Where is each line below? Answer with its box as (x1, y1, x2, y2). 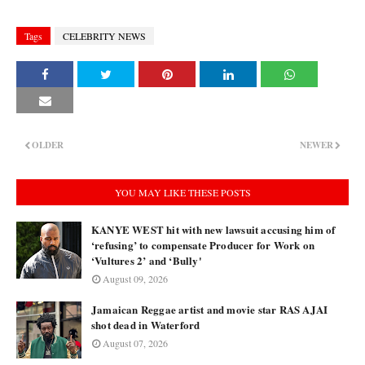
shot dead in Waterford (91, 317, 200, 332)
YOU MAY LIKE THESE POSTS (114, 186, 251, 199)
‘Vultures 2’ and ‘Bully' (91, 253, 202, 268)
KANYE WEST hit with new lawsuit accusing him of (91, 222, 336, 237)
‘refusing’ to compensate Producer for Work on (91, 237, 314, 253)
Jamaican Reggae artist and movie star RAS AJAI (91, 301, 328, 317)
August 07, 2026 (103, 336, 168, 350)
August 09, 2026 (103, 272, 168, 285)
